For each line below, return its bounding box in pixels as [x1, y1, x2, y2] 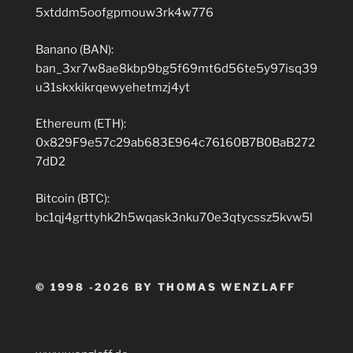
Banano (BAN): [35, 42, 113, 57]
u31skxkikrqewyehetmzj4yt [35, 80, 190, 95]
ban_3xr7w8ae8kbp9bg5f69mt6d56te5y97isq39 [35, 61, 318, 76]
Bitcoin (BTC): [35, 191, 110, 206]
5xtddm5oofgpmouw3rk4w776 [35, 6, 214, 20]
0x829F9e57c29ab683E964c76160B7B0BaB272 [35, 136, 315, 150]
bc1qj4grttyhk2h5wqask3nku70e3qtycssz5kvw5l [35, 210, 313, 225]
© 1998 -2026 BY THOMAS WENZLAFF [35, 281, 296, 294]
